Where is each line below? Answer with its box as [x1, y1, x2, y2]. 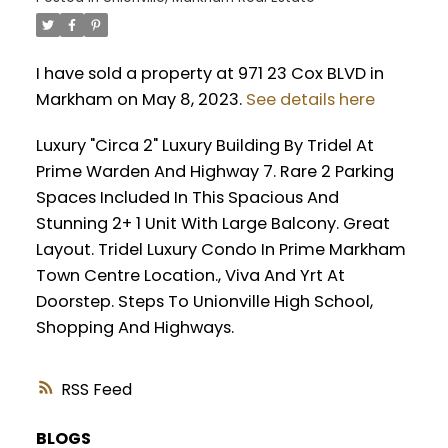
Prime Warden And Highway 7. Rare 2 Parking [35, 160, 394, 184]
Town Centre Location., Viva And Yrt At [35, 264, 345, 288]
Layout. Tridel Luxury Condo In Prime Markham [35, 238, 406, 262]
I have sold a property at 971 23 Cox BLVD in [35, 62, 384, 86]
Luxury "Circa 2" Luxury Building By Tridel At [35, 134, 374, 158]
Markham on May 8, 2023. [35, 88, 246, 112]
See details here [245, 88, 375, 112]
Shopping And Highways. [35, 316, 234, 340]
